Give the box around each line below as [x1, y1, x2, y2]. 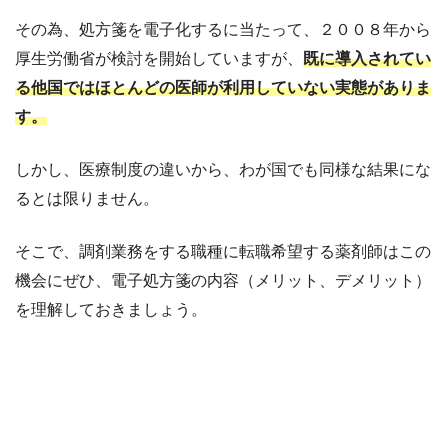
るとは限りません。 [15, 190, 159, 208]
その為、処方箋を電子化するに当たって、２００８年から [15, 21, 431, 39]
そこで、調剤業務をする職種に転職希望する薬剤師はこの [15, 243, 431, 261]
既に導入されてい [303, 50, 431, 68]
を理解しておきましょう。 [15, 301, 207, 319]
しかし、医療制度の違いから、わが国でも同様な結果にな [15, 161, 431, 179]
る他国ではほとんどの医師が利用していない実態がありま [15, 79, 431, 97]
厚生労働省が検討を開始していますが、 [15, 50, 303, 68]
